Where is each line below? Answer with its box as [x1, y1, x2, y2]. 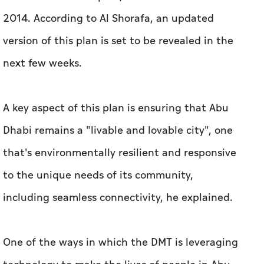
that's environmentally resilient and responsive [3, 145, 236, 161]
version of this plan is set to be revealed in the [3, 33, 233, 49]
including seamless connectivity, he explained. [3, 190, 233, 206]
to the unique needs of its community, [3, 167, 193, 184]
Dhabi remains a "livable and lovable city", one [3, 123, 233, 139]
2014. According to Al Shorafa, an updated [3, 11, 214, 27]
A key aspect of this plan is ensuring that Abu [3, 100, 229, 117]
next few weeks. [3, 55, 82, 72]
